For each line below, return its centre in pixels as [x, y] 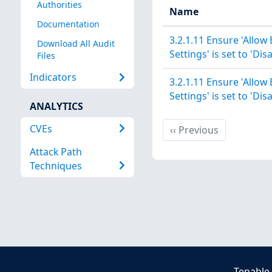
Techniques [56, 165]
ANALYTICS [56, 107]
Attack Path [56, 151]
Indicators [53, 77]
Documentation [68, 24]
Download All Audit [76, 44]
